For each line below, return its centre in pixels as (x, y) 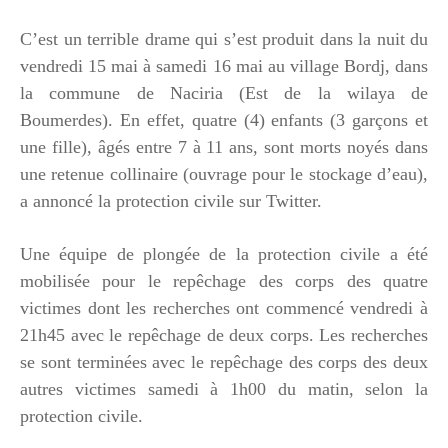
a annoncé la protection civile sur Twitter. (171, 200)
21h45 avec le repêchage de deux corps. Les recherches (224, 334)
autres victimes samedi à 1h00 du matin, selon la (224, 388)
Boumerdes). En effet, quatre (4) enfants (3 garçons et (224, 119)
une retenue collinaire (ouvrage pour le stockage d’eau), (224, 173)
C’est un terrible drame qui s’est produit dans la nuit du (224, 38)
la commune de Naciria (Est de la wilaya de (224, 92)
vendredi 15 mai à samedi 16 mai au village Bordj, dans (224, 65)
